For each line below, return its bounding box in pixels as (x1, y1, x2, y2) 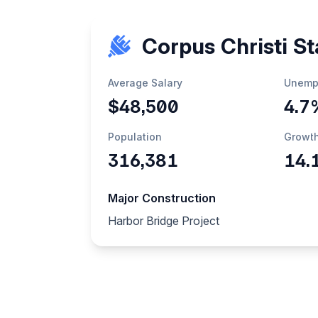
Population (108, 131, 162, 143)
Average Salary (108, 77, 182, 89)
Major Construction (108, 191, 216, 205)
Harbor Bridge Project (108, 214, 219, 228)
